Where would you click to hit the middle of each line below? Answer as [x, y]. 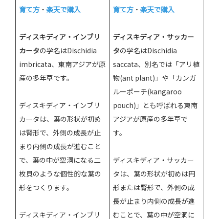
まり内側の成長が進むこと [60, 146]
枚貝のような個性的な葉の [60, 173]
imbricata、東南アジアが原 [63, 64]
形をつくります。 [46, 187]
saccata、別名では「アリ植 [156, 64]
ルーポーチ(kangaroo [148, 91]
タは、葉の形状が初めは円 [154, 173]
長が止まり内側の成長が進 [154, 201]
